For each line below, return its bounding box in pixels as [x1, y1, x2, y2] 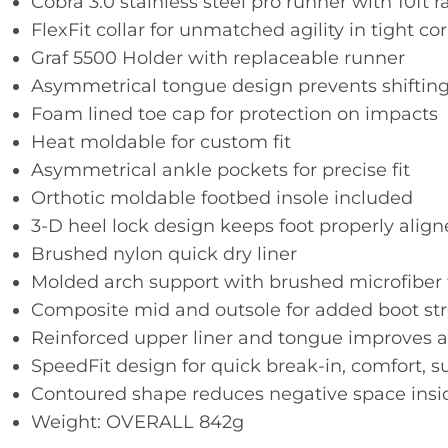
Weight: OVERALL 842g [30, 411, 244, 433]
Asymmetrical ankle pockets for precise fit [30, 159, 410, 181]
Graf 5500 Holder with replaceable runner [30, 47, 405, 69]
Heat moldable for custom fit [30, 131, 291, 153]
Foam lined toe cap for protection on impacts [30, 103, 438, 125]
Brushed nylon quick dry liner [30, 243, 297, 265]
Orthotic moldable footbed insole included [30, 187, 413, 209]
